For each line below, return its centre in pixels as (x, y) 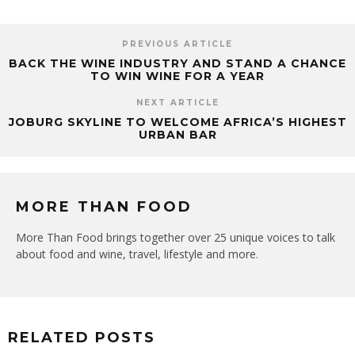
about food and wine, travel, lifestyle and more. (137, 254)
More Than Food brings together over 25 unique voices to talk (176, 238)
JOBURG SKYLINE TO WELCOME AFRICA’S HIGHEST (177, 122)
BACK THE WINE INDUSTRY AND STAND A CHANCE (177, 64)
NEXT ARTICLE (177, 103)
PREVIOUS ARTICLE (177, 44)
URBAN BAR (177, 135)
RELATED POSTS (82, 338)
